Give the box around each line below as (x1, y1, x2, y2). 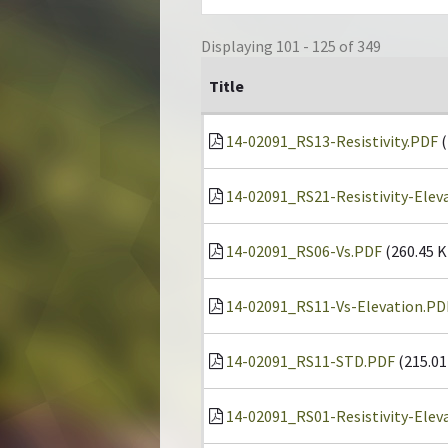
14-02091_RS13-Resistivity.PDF (226, 131, 438, 151)
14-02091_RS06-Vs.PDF (226, 241, 382, 261)
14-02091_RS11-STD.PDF (226, 351, 395, 371)
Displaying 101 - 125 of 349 (201, 36, 381, 56)
